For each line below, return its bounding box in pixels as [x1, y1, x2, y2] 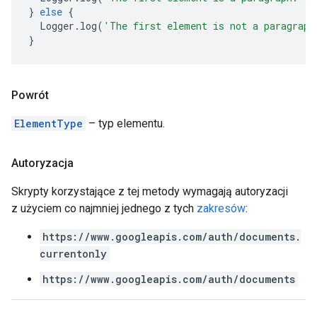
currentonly [40, 247, 107, 260]
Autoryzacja [11, 156, 74, 170]
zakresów [197, 202, 246, 215]
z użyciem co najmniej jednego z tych [11, 202, 197, 215]
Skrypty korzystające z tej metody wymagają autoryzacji [11, 185, 288, 198]
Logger [40, 19, 74, 33]
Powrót [11, 88, 49, 102]
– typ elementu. [86, 117, 165, 130]
